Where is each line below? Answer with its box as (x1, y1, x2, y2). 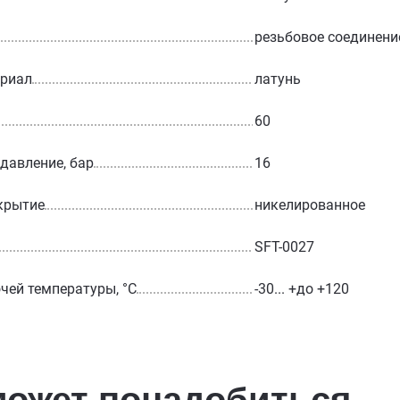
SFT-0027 (254, 237, 314, 255)
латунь (254, 70, 301, 87)
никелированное (254, 196, 365, 213)
